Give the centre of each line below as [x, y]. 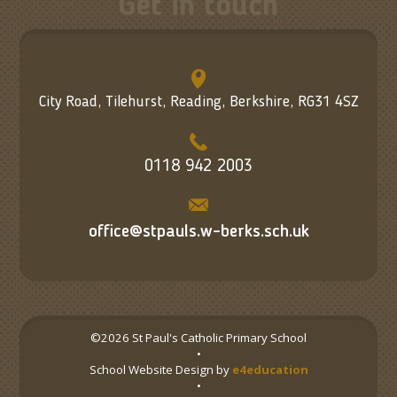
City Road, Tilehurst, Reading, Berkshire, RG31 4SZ [198, 102]
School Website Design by [160, 370]
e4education [270, 370]
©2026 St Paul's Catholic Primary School [198, 338]
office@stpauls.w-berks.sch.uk [198, 233]
